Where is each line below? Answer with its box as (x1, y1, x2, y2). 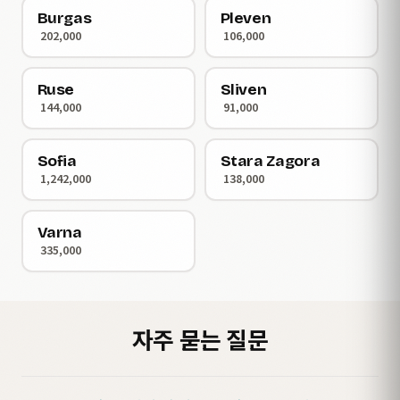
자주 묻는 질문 (132, 321, 268, 355)
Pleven (220, 8, 271, 28)
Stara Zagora (220, 151, 321, 171)
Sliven (220, 79, 267, 99)
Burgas (37, 8, 92, 28)
